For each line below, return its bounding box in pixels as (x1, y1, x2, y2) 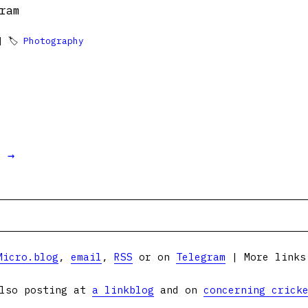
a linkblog (92, 283, 154, 296)
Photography (23, 35, 84, 47)
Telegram (175, 250, 225, 263)
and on (154, 283, 203, 296)
